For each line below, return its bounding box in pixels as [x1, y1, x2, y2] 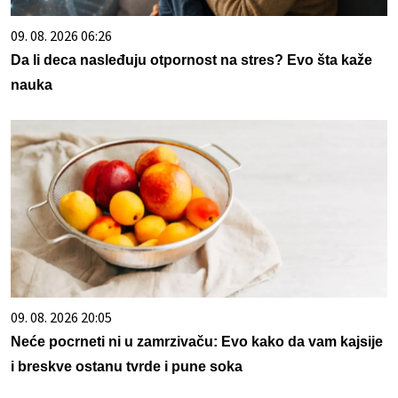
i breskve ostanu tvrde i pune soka [11, 358, 243, 374]
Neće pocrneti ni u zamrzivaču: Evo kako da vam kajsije [11, 333, 383, 349]
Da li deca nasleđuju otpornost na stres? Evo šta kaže [11, 52, 372, 68]
